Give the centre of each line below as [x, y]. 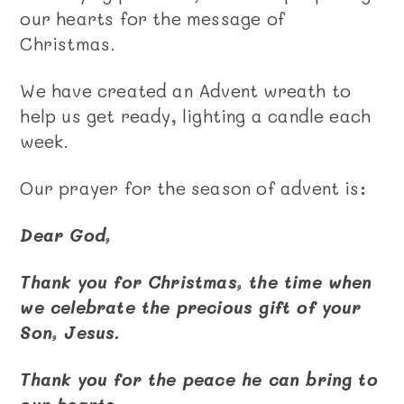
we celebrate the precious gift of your [191, 307]
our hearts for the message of [152, 18]
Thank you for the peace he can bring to [199, 379]
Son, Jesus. [70, 332]
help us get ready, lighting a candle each [196, 115]
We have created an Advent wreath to [186, 90]
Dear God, [66, 234]
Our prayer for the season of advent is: [193, 188]
